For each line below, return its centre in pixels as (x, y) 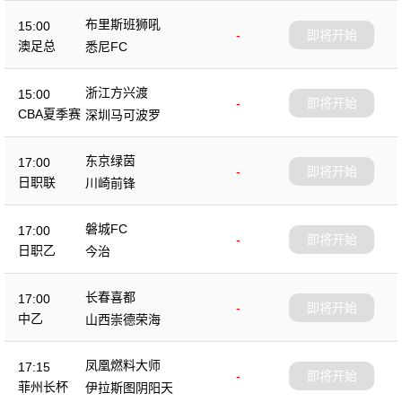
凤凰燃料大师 (123, 365)
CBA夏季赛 (49, 114)
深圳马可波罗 (123, 115)
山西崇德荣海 (123, 319)
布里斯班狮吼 (123, 24)
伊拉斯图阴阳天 (129, 388)
